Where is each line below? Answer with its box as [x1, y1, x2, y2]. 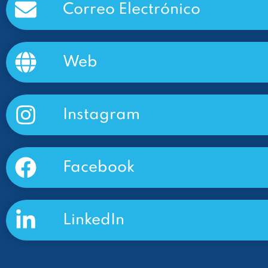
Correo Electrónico [63, 1, 200, 17]
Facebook [63, 159, 135, 175]
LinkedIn [63, 212, 124, 228]
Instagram [63, 106, 140, 123]
